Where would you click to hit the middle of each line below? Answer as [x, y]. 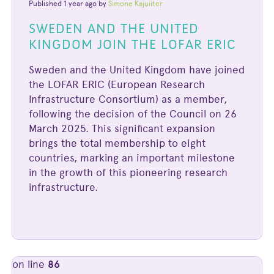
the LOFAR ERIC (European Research [117, 85]
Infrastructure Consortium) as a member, [128, 99]
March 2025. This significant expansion [122, 129]
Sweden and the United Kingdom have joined [137, 70]
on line [30, 265]
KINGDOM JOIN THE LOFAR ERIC [133, 44]
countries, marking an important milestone [132, 158]
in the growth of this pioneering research [128, 173]
